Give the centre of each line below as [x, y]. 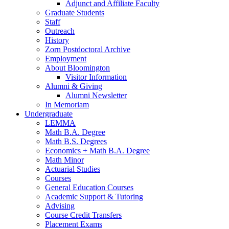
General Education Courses [89, 188]
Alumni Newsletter [96, 96]
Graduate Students [75, 13]
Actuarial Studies [73, 169]
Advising [60, 206]
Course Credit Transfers [83, 215]
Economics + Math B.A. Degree [97, 151]
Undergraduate [49, 114]
